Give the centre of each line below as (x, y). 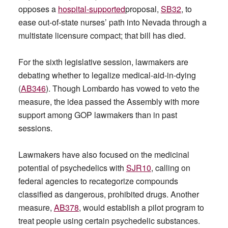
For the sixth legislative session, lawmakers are (103, 62)
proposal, (143, 9)
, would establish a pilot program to (141, 207)
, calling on (170, 168)
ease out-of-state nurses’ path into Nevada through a (112, 22)
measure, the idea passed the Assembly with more (109, 102)
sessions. (35, 128)
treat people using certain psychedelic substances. (109, 221)
